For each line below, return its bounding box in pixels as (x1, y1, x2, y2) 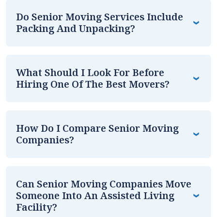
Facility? (16, 200, 57, 214)
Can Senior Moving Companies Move (16, 177, 191, 190)
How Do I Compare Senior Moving (16, 121, 179, 135)
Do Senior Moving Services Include (16, 10, 183, 23)
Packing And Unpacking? (16, 21, 135, 35)
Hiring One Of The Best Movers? (16, 77, 170, 91)
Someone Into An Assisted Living (16, 188, 174, 202)
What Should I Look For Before (16, 65, 164, 79)
